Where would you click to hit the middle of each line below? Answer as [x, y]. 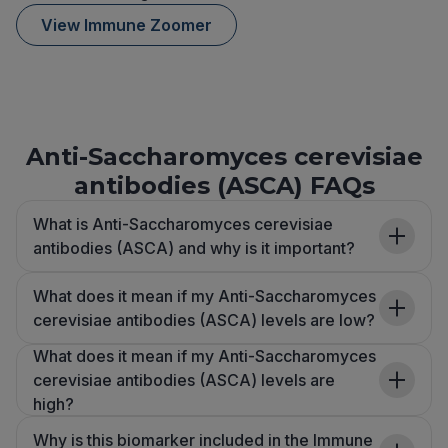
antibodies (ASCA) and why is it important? [194, 248]
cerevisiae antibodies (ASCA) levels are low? [204, 320]
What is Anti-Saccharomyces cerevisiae [183, 224]
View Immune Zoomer [126, 25]
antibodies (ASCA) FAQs [224, 186]
